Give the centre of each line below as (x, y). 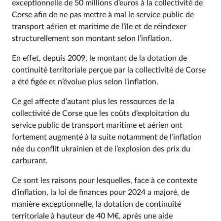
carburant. (30, 161)
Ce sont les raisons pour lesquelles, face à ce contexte (105, 181)
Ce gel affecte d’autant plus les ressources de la (93, 102)
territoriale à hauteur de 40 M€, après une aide (92, 216)
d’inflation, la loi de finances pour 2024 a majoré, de (101, 192)
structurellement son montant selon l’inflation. (92, 38)
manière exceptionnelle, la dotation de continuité (96, 204)
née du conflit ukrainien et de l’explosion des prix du (101, 149)
